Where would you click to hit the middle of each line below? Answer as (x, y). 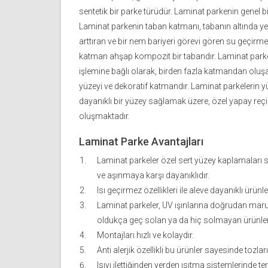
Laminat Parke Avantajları (141, 142)
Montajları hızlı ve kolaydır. (145, 235)
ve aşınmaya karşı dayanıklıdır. (153, 176)
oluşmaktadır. (104, 116)
